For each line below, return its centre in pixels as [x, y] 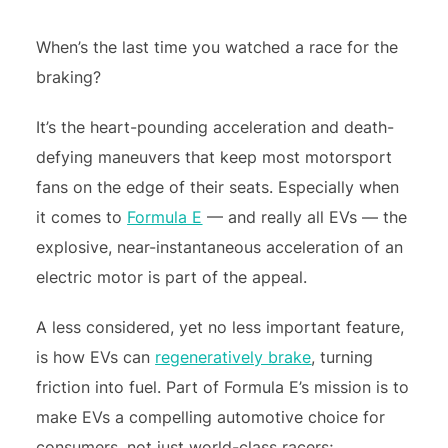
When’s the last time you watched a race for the [217, 47]
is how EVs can [96, 357]
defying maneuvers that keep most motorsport [214, 157]
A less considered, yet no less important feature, [220, 327]
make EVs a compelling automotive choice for [211, 417]
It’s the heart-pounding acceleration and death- [215, 127]
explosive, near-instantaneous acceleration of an [220, 247]
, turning [342, 357]
